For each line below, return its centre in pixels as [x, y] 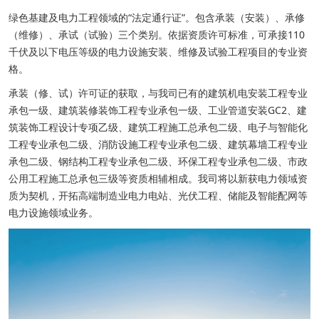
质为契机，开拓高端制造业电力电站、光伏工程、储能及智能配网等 [158, 196]
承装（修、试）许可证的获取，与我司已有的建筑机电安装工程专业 [158, 93]
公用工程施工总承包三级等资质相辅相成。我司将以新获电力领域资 [158, 179]
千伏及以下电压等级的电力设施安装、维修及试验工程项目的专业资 [158, 52]
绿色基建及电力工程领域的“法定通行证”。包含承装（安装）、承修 [157, 18]
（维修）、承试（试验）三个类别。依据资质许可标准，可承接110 [157, 35]
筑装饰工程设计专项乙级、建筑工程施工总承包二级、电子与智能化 [158, 127]
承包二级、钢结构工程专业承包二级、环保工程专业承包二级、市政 [158, 162]
